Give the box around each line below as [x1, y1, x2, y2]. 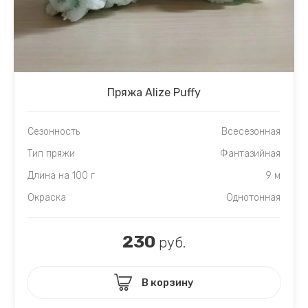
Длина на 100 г [27, 169, 95, 181]
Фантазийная [220, 147, 280, 159]
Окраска [27, 191, 66, 203]
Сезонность [27, 125, 80, 137]
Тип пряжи [27, 147, 75, 159]
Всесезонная [221, 125, 280, 137]
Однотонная [226, 191, 280, 203]
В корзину [142, 276, 194, 289]
